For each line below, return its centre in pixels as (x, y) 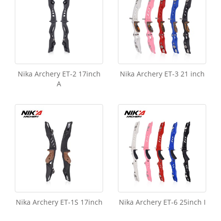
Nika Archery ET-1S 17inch (59, 202)
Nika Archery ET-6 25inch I (162, 202)
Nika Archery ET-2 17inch (59, 74)
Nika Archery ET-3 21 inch (162, 74)
